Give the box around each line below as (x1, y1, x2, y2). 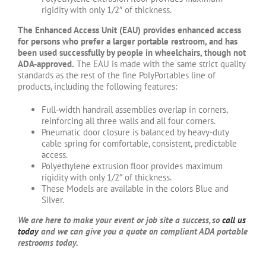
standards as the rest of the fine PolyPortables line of (18, 69, 216, 81)
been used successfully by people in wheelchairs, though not (18, 47, 246, 59)
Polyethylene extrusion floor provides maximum (42, 160, 223, 172)
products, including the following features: (18, 81, 177, 93)
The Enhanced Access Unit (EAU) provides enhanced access (18, 24, 241, 36)
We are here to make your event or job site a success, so (18, 214, 222, 226)
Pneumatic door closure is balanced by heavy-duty (42, 126, 229, 138)
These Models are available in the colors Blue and (42, 183, 229, 195)
